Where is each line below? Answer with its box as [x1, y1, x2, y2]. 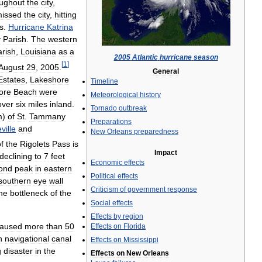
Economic [91, 158, 122, 167]
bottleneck [10, 188, 48, 198]
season [193, 53, 218, 61]
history [140, 91, 161, 99]
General [153, 67, 179, 75]
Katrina [47, 22, 73, 32]
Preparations [91, 118, 132, 126]
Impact [154, 149, 177, 157]
